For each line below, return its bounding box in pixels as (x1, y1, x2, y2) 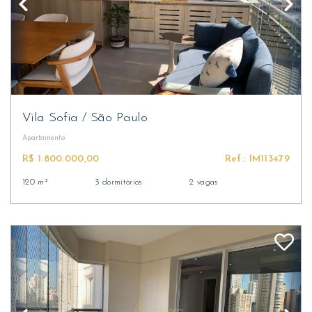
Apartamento (22, 134, 65, 142)
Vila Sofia (22, 111, 83, 125)
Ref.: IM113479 (224, 154, 290, 164)
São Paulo (90, 111, 148, 125)
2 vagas (189, 178, 218, 187)
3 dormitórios (94, 178, 142, 187)
